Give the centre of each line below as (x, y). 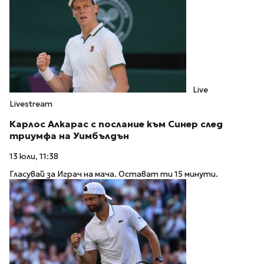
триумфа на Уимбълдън (69, 136)
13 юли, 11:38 (34, 156)
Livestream (31, 104)
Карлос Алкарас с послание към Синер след (116, 124)
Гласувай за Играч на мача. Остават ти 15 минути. (114, 174)
